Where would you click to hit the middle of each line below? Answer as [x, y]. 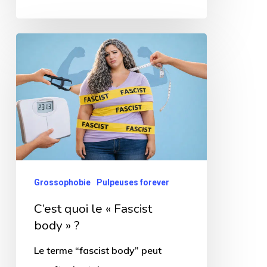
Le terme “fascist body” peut [97, 250]
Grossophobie [62, 182]
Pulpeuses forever [133, 182]
